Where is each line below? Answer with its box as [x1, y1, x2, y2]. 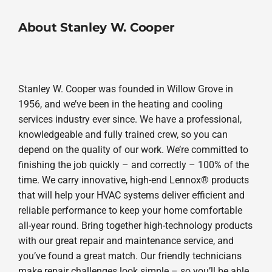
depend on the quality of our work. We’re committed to [18, 144, 248, 156]
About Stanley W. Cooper [18, 19, 175, 35]
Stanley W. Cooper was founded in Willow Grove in [18, 83, 233, 95]
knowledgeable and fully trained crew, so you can [18, 129, 228, 141]
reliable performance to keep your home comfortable [18, 205, 242, 217]
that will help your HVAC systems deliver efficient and [18, 189, 245, 202]
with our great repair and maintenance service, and [18, 235, 234, 247]
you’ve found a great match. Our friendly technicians [18, 250, 242, 262]
